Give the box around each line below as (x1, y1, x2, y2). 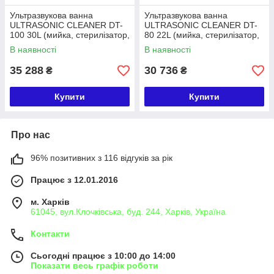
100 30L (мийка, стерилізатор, (10, 30, 130, 40)
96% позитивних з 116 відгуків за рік (31, 153, 172, 163)
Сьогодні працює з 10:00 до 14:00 (31, 251, 176, 261)
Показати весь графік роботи (31, 261, 158, 270)
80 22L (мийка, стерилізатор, (144, 30, 259, 40)
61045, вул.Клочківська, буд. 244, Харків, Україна (31, 207, 226, 217)
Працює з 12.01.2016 (31, 175, 118, 185)
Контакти (31, 229, 70, 239)
